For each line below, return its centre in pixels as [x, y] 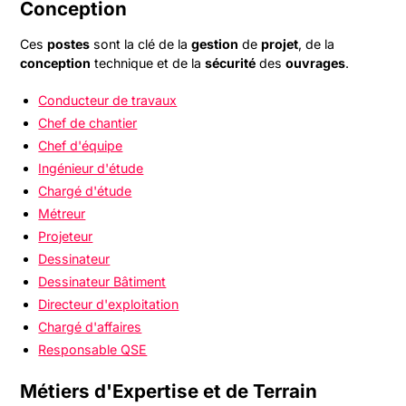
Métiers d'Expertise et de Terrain [169, 391]
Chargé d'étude [85, 191]
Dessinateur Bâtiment [102, 281]
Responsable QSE [93, 349]
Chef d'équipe [81, 145]
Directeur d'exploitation [109, 304]
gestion [215, 44]
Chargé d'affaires [90, 327]
